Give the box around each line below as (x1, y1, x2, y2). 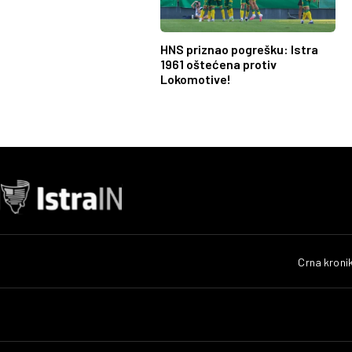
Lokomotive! (160, 71, 231, 87)
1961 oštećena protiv (160, 57, 277, 72)
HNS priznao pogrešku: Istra (160, 42, 318, 57)
